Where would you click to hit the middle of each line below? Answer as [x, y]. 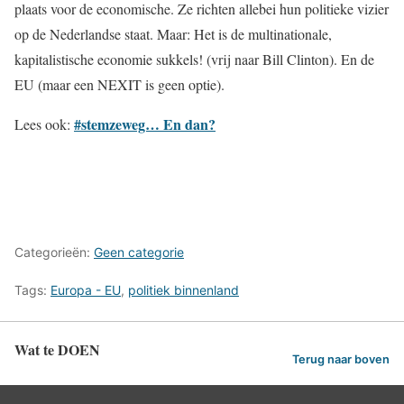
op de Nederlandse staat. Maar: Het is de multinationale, [173, 34]
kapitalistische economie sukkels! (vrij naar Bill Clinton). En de [194, 59]
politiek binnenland [184, 290]
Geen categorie [139, 252]
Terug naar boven [341, 359]
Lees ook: [44, 124]
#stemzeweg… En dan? [145, 124]
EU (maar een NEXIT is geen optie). [119, 84]
